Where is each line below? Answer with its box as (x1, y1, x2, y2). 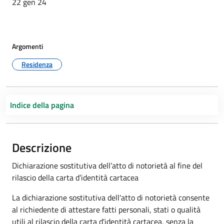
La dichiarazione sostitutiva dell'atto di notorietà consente (12, 191, 209, 203)
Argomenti (12, 41, 43, 51)
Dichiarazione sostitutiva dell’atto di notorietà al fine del (12, 159, 202, 171)
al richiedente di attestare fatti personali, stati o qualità (12, 203, 200, 215)
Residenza (21, 59, 52, 69)
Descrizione (12, 138, 71, 156)
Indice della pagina (10, 99, 74, 111)
